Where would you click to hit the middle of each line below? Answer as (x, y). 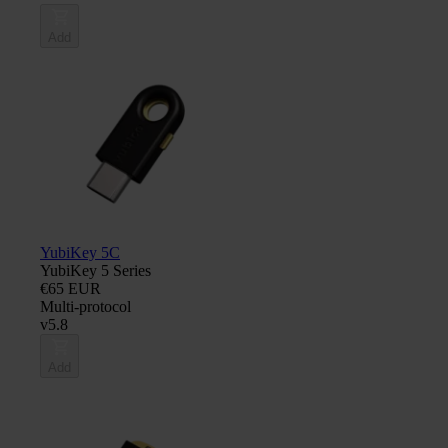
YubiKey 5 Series (95, 270)
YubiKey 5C (80, 252)
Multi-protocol (85, 306)
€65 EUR (70, 288)
